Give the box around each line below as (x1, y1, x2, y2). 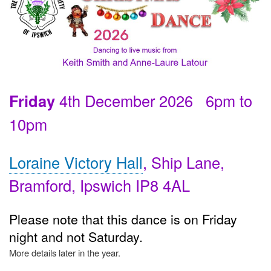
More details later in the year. (9, 246, 120, 259)
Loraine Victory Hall (9, 151, 143, 174)
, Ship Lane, (143, 151, 224, 174)
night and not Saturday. (9, 226, 143, 246)
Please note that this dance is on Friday (9, 209, 237, 228)
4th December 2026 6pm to (55, 89, 252, 111)
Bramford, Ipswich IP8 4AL (9, 174, 190, 197)
